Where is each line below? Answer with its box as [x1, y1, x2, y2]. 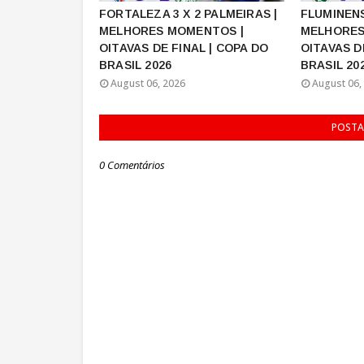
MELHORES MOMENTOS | [99, 24, 244, 37]
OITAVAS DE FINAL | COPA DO [99, 41, 269, 54]
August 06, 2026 [110, 76, 185, 90]
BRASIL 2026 [99, 58, 172, 71]
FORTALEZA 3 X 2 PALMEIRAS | [99, 7, 278, 20]
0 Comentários [99, 158, 165, 172]
